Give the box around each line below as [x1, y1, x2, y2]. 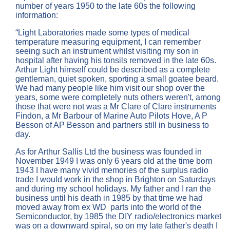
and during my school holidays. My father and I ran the [15, 184, 211, 194]
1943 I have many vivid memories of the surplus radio [15, 166, 208, 175]
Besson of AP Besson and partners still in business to [15, 121, 209, 130]
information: [15, 11, 58, 20]
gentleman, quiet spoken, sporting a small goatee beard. [15, 74, 219, 84]
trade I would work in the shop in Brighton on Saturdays [15, 175, 216, 184]
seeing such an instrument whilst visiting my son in [15, 47, 199, 56]
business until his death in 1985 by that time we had [15, 194, 203, 203]
